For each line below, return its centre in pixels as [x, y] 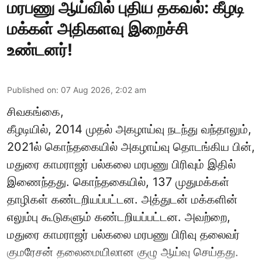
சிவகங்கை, [35, 112]
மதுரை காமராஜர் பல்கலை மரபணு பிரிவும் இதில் [121, 165]
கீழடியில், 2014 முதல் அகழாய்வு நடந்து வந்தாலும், [129, 130]
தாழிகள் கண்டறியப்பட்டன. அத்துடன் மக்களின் [122, 200]
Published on [32, 90]
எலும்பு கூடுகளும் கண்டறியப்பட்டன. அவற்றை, [119, 217]
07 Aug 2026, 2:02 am [104, 90]
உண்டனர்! [40, 50]
